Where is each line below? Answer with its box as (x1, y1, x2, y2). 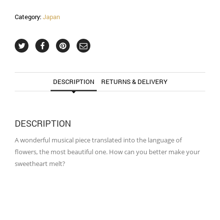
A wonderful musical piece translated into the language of (15, 135, 182, 144)
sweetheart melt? (15, 159, 65, 168)
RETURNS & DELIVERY (101, 77, 167, 86)
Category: (15, 12, 43, 21)
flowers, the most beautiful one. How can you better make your (15, 147, 200, 156)
